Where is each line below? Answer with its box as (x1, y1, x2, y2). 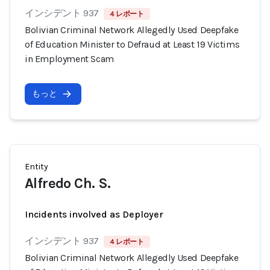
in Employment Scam (25, 53, 114, 64)
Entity (25, 162, 48, 172)
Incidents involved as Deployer (25, 209, 163, 220)
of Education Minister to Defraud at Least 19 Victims (25, 39, 240, 50)
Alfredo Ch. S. (25, 175, 111, 192)
